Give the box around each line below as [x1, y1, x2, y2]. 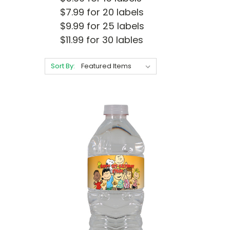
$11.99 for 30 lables [60, 33, 143, 46]
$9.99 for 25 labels [60, 20, 144, 32]
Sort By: [50, 61, 75, 71]
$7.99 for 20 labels [60, 6, 144, 18]
